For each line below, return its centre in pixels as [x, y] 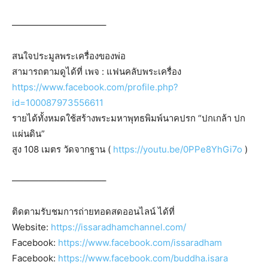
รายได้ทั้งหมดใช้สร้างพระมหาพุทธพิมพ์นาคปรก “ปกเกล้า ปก [129, 118]
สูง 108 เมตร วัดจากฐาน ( [63, 150]
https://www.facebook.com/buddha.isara [143, 258]
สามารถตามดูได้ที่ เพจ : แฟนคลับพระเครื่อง [97, 72]
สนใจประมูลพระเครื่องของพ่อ [69, 56]
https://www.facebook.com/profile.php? [95, 87]
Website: [31, 227]
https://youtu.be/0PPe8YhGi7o [178, 150]
